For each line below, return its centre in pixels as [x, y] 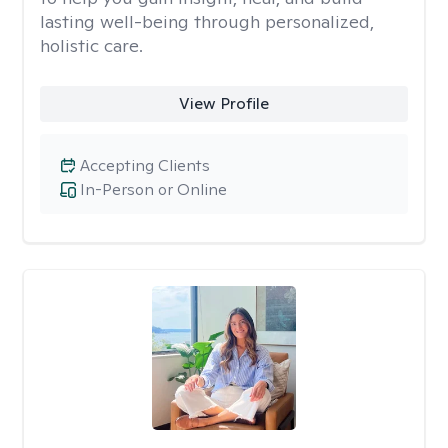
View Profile [223, 103]
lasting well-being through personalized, [207, 21]
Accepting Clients [145, 165]
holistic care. [91, 45]
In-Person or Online [153, 189]
